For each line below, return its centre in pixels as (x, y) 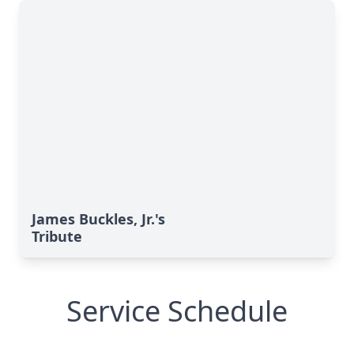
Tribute (57, 236)
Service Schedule (177, 311)
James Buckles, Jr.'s (98, 219)
